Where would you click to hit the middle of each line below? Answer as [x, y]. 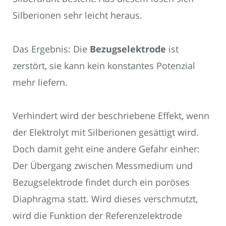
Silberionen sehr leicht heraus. [77, 15]
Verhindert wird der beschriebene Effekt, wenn [111, 116]
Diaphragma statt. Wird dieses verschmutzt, [105, 199]
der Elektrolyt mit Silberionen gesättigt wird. [106, 132]
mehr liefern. [40, 82]
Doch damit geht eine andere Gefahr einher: [106, 149]
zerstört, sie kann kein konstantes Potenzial [104, 65]
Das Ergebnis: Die [51, 49]
